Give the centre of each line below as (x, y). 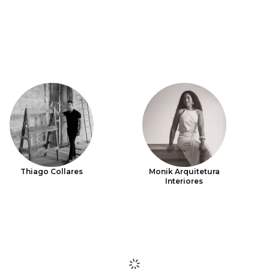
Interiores (184, 181)
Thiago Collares (51, 171)
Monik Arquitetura (184, 171)
